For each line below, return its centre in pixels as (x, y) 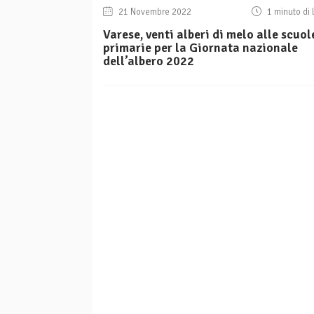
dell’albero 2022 (149, 61)
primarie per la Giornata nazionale (200, 48)
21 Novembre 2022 (154, 12)
